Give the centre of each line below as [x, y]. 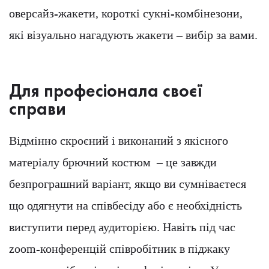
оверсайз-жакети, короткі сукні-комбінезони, [126, 14]
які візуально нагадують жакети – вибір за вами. [133, 35]
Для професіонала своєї [106, 91]
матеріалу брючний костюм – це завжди [113, 162]
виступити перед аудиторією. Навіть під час [122, 227]
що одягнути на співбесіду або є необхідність [125, 206]
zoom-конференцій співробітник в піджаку [119, 249]
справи [38, 109]
